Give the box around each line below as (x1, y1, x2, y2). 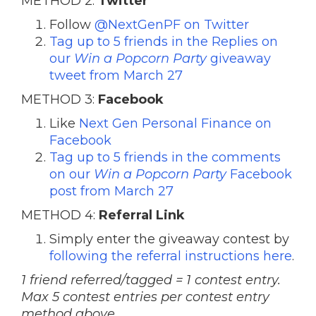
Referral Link (99, 207, 185, 223)
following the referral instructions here (49, 248, 292, 264)
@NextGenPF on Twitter (95, 17, 249, 32)
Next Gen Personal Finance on (79, 116, 272, 131)
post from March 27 (49, 183, 174, 199)
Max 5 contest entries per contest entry (21, 289, 269, 305)
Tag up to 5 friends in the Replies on (49, 34, 278, 49)
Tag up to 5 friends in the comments (49, 150, 281, 165)
